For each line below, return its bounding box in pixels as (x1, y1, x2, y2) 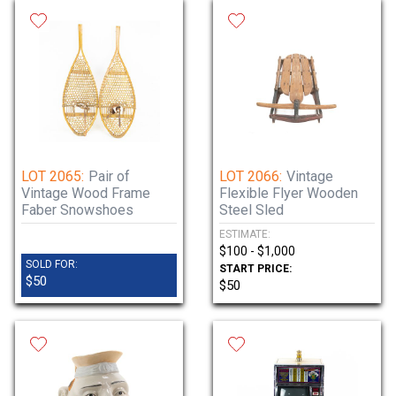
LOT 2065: (21, 168, 84, 185)
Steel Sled (219, 202, 284, 218)
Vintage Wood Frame (21, 185, 150, 202)
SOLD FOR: (26, 258, 78, 270)
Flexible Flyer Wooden (219, 185, 358, 202)
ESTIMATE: (219, 228, 270, 240)
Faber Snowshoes (21, 202, 133, 218)
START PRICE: (219, 263, 292, 275)
